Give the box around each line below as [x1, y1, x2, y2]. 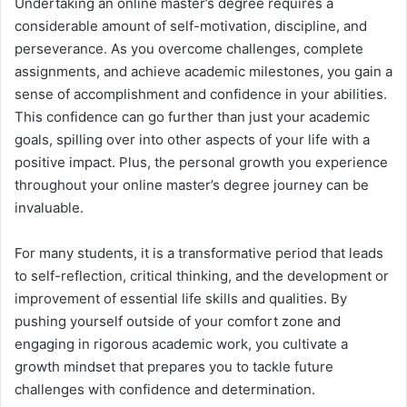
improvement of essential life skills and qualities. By [15, 290, 347, 308]
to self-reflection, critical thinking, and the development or [15, 267, 389, 285]
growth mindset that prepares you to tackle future [15, 358, 333, 376]
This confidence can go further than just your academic [15, 108, 370, 126]
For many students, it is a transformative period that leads [15, 244, 383, 263]
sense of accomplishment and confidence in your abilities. [15, 85, 387, 104]
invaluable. [15, 199, 84, 217]
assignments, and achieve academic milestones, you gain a [15, 63, 392, 81]
